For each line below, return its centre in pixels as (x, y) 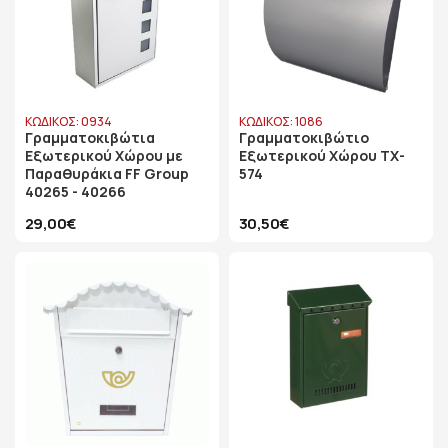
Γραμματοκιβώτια (90, 137)
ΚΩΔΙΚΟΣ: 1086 (281, 121)
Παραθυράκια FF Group (107, 173)
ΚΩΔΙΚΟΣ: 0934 (68, 121)
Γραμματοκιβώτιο (304, 137)
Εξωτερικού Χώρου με (104, 155)
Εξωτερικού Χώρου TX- (322, 155)
